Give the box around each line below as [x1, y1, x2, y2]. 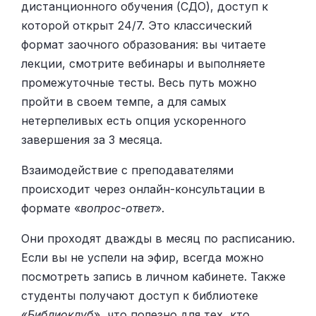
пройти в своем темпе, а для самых [21, 95, 226, 109]
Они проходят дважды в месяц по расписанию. [21, 231, 295, 246]
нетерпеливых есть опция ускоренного [21, 114, 246, 128]
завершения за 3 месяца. [21, 133, 162, 147]
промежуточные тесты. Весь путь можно [21, 75, 257, 90]
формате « [21, 201, 80, 216]
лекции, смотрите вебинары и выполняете [21, 56, 265, 71]
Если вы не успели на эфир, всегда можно [21, 250, 264, 265]
